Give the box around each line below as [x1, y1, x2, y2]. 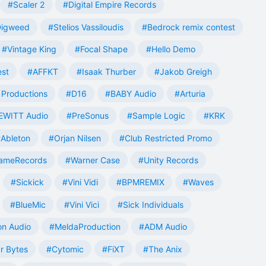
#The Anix [143, 243, 182, 254]
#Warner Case [65, 155, 120, 166]
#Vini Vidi [62, 177, 98, 188]
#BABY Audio [105, 88, 156, 99]
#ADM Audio [139, 221, 187, 232]
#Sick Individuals [118, 199, 183, 210]
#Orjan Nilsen [49, 132, 101, 143]
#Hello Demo [146, 44, 195, 55]
